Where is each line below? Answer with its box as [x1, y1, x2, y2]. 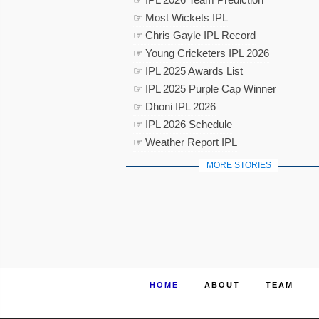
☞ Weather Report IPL [133, 136, 237, 148]
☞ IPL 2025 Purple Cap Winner [133, 83, 276, 95]
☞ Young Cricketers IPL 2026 [133, 47, 269, 59]
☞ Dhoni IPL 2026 [133, 100, 216, 113]
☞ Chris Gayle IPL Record [133, 29, 256, 41]
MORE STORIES [206, 160, 271, 170]
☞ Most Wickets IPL [133, 11, 228, 23]
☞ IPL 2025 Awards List [133, 65, 243, 77]
